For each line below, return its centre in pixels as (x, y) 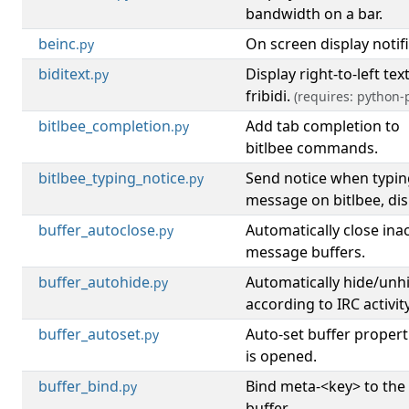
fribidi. (270, 96)
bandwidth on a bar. (314, 14)
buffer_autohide (94, 282)
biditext (64, 74)
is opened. (281, 356)
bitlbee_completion (105, 126)
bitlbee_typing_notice (112, 178)
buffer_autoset (89, 334)
